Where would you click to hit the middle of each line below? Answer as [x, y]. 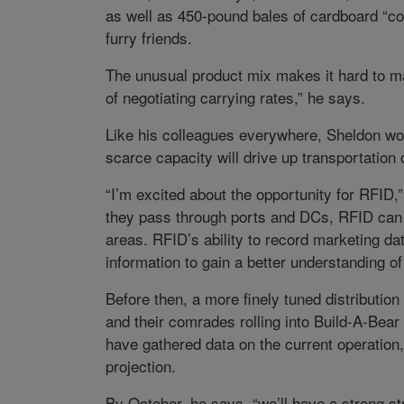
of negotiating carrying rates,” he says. [235, 97]
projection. [140, 366]
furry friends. [148, 38]
